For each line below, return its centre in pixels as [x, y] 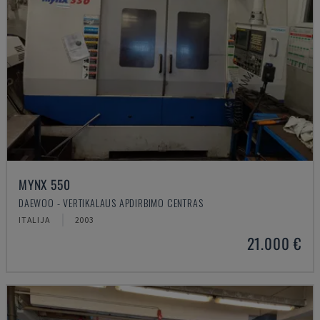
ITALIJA [35, 220]
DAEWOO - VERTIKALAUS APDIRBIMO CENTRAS [111, 202]
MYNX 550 [45, 184]
